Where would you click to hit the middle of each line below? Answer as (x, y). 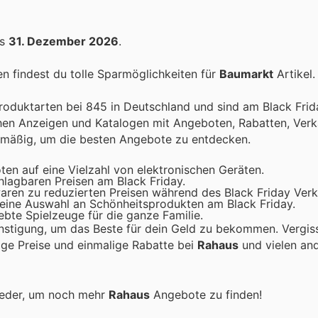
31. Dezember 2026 (64, 41)
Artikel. (294, 73)
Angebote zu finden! (206, 294)
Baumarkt (246, 73)
